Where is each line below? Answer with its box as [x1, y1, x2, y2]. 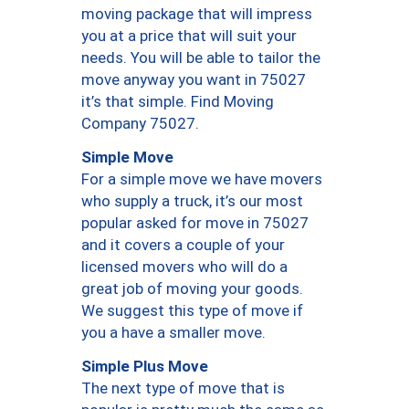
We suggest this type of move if [81, 301, 303, 320]
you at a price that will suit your [81, 26, 297, 46]
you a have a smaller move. [81, 323, 266, 342]
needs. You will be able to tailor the [81, 48, 320, 68]
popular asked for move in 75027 [81, 214, 309, 233]
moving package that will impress [81, 5, 312, 24]
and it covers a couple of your [81, 236, 285, 255]
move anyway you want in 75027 [81, 70, 306, 89]
